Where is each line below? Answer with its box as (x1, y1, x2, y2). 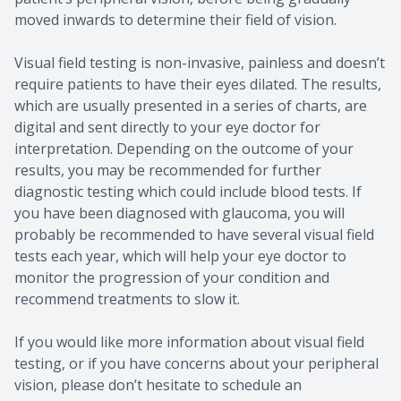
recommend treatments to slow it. (14, 288, 240, 309)
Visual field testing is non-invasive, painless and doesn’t (14, 52, 385, 73)
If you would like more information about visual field (14, 331, 364, 352)
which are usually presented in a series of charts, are (14, 95, 367, 115)
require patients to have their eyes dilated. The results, (14, 73, 381, 94)
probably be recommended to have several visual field (14, 224, 374, 244)
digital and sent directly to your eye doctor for (14, 116, 320, 137)
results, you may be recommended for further (14, 159, 321, 180)
